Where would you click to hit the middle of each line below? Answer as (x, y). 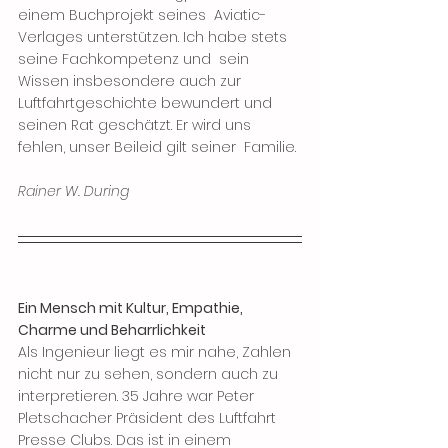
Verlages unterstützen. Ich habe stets (154, 37)
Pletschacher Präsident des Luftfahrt (149, 418)
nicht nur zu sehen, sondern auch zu (150, 374)
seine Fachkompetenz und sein (135, 59)
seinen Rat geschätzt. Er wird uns (136, 125)
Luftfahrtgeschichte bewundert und (149, 103)
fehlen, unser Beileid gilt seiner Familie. (159, 147)
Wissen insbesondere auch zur (131, 81)
